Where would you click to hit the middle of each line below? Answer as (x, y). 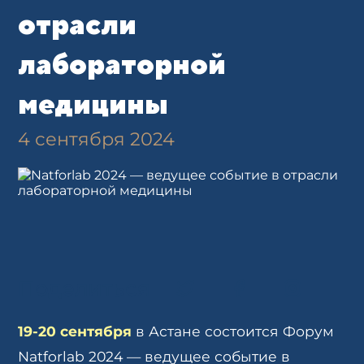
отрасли (78, 24)
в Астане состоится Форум (233, 331)
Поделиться (84, 288)
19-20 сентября (75, 331)
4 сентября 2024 (97, 139)
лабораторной (122, 64)
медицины (93, 104)
